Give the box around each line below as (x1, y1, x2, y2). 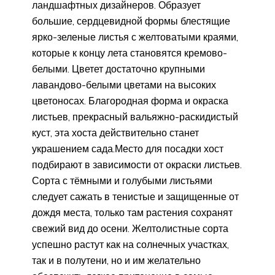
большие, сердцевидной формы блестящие (32, 14, 230, 27)
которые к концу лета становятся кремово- (32, 46, 227, 59)
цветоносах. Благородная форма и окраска (32, 94, 228, 107)
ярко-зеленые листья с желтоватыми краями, (32, 30, 238, 43)
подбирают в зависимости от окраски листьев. (32, 158, 242, 171)
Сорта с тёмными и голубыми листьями (32, 174, 212, 187)
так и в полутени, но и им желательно (32, 254, 201, 266)
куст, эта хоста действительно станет (32, 126, 199, 139)
